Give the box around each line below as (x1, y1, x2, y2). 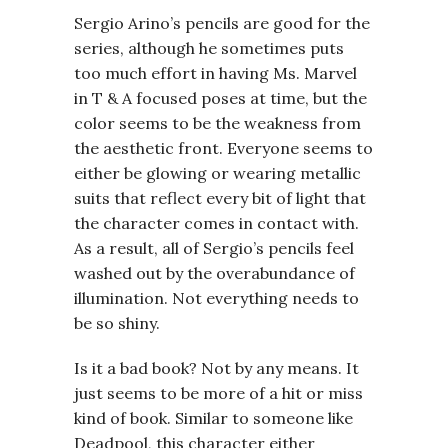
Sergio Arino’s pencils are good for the (74, 13, 370, 33)
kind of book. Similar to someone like (74, 408, 353, 428)
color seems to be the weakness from (74, 113, 361, 133)
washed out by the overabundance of (74, 263, 355, 283)
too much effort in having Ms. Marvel (74, 63, 357, 83)
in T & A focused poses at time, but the (74, 88, 367, 108)
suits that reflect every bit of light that (74, 188, 366, 208)
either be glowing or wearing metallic (74, 163, 361, 183)
